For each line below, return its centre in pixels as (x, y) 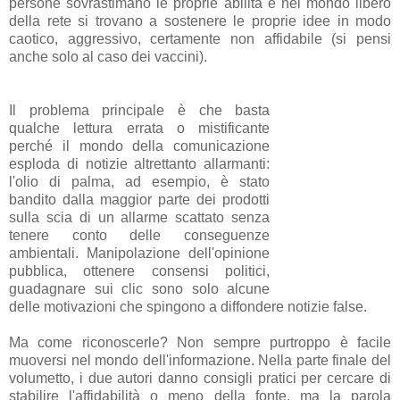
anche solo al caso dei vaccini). (110, 56)
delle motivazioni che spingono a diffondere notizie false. (190, 306)
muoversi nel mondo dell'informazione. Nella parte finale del (200, 360)
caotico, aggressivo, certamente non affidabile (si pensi (200, 38)
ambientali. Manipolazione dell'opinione (140, 253)
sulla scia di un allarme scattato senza (140, 217)
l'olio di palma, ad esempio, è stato (140, 181)
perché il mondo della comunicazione (140, 146)
